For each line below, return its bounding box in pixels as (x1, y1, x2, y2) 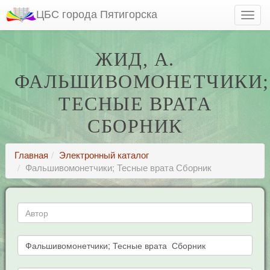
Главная (14, 148, 48, 161)
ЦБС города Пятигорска (36, 5, 157, 21)
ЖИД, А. (95, 48, 175, 70)
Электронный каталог (58, 148, 149, 161)
